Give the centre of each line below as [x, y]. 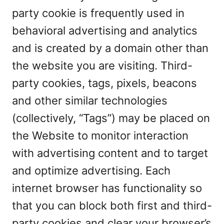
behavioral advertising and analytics [105, 30]
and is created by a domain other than [110, 48]
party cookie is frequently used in [98, 13]
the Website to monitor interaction [100, 135]
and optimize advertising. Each [91, 170]
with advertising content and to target [110, 153]
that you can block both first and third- [112, 205]
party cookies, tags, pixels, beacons [104, 83]
